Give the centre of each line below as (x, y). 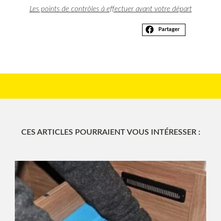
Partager (169, 30)
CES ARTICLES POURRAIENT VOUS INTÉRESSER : (110, 132)
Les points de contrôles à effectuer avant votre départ (110, 9)
